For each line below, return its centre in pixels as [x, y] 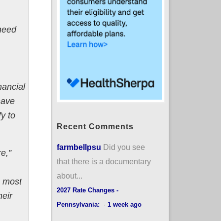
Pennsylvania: [79, 204]
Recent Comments [95, 126]
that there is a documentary [104, 161]
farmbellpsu [79, 147]
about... [69, 175]
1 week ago [124, 204]
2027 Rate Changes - [87, 190]
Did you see [124, 147]
